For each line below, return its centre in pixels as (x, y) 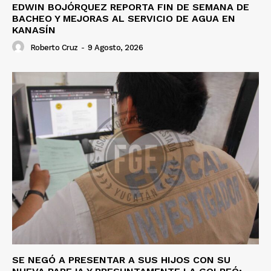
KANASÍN (34, 30)
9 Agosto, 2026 (115, 48)
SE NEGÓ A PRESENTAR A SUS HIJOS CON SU (121, 260)
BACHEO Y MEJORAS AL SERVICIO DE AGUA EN (124, 18)
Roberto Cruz (54, 48)
